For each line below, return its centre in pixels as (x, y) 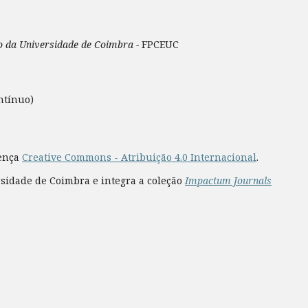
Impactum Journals (228, 180)
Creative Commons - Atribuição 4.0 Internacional (139, 157)
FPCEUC (160, 44)
